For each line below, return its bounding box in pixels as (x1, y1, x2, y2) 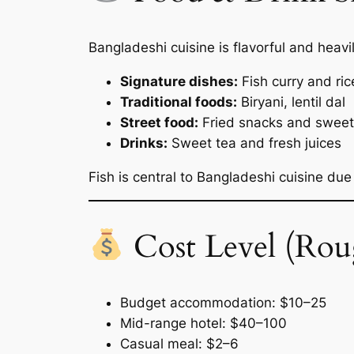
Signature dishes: (120, 73, 238, 89)
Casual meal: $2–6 (120, 335, 239, 352)
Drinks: (120, 134, 168, 151)
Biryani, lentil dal (237, 93, 345, 110)
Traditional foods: (120, 93, 237, 110)
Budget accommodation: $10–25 (120, 294, 326, 311)
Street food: (120, 114, 198, 130)
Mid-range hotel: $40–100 (120, 314, 287, 331)
